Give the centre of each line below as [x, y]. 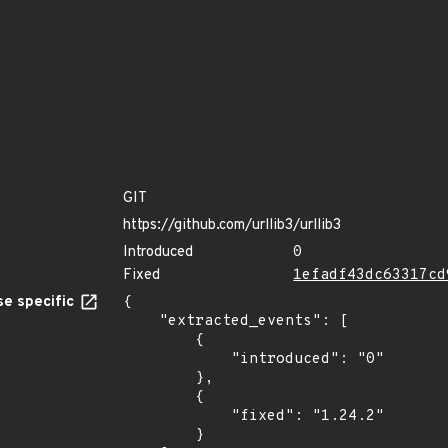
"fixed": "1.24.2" [177, 416]
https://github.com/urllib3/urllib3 [232, 225]
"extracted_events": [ [141, 321]
